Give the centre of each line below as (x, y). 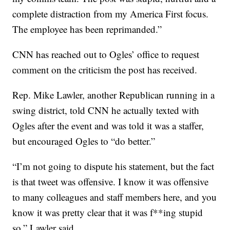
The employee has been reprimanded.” (87, 29)
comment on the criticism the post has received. (105, 70)
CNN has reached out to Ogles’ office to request (106, 54)
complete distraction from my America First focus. (111, 14)
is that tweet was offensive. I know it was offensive (111, 182)
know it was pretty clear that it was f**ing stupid (108, 213)
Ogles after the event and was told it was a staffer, (108, 126)
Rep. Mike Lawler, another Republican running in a (114, 95)
